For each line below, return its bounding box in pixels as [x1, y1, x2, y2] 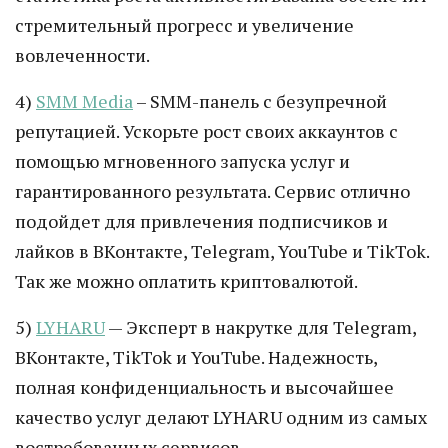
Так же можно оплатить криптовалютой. [15, 269, 358, 293]
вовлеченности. [15, 43, 150, 67]
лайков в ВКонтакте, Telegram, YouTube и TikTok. [15, 239, 429, 263]
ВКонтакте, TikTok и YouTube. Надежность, [15, 345, 377, 369]
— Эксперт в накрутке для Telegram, [105, 315, 416, 339]
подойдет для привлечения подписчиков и [15, 209, 388, 233]
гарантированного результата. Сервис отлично [15, 179, 410, 203]
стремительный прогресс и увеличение [15, 13, 354, 37]
